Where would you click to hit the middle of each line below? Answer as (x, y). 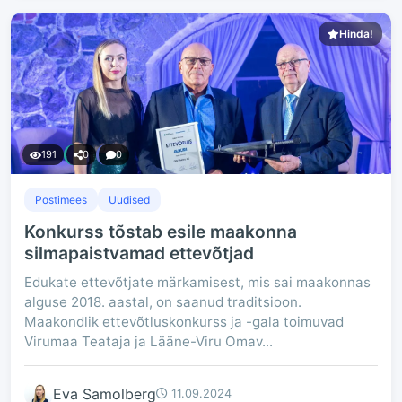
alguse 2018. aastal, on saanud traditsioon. (163, 302)
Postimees (61, 200)
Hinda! (356, 34)
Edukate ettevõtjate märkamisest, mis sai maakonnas (197, 282)
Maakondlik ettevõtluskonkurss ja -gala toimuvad (184, 322)
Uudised (129, 200)
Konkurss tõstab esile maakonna (161, 232)
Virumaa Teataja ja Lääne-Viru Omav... (149, 341)
